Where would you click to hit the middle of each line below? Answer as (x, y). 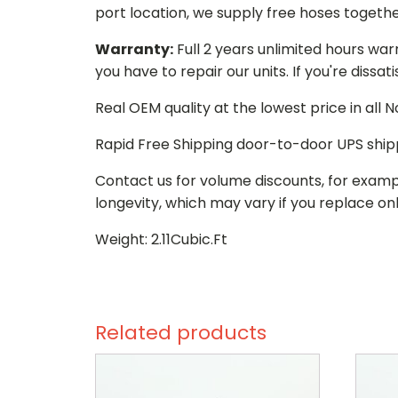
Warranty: (134, 49)
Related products (181, 333)
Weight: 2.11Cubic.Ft (161, 239)
